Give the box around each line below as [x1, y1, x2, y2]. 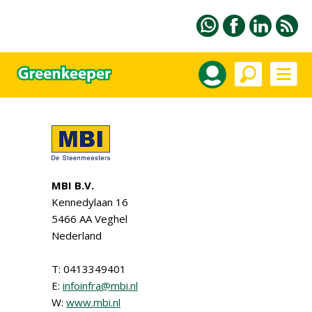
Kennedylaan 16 [52, 195, 128, 209]
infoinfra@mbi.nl [63, 279, 138, 292]
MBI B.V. [52, 178, 94, 192]
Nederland [52, 228, 102, 242]
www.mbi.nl [66, 295, 120, 309]
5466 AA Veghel [52, 212, 127, 226]
